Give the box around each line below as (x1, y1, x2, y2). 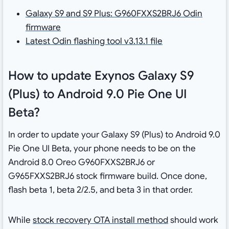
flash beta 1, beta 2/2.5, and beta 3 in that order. (8, 185, 193, 196)
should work (168, 215, 218, 226)
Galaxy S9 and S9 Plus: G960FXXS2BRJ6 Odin (25, 8, 202, 19)
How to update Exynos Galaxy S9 (8, 68, 194, 84)
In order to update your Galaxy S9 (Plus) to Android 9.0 (8, 129, 220, 141)
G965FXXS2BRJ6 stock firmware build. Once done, (8, 171, 207, 182)
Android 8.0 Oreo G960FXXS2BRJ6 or (8, 157, 155, 168)
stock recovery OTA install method (32, 215, 168, 226)
